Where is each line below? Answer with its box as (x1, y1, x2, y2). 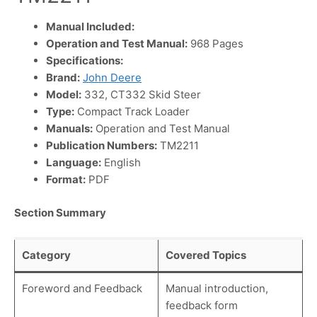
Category (22, 248, 71, 263)
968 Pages (188, 37, 243, 51)
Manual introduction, (166, 282, 268, 296)
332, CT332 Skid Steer (81, 88, 201, 102)
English (101, 156, 141, 170)
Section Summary (14, 205, 106, 219)
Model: (46, 88, 81, 102)
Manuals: (46, 122, 93, 136)
